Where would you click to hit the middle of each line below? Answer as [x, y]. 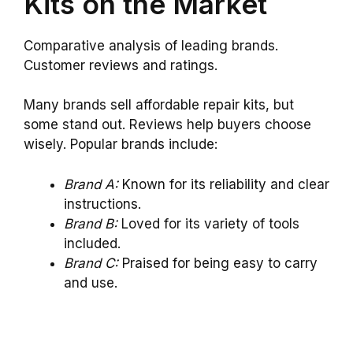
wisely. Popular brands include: [121, 145]
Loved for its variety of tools [208, 223]
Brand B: [91, 223]
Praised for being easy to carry [218, 263]
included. [92, 243]
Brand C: [91, 263]
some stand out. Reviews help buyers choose [167, 125]
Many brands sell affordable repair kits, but [159, 105]
